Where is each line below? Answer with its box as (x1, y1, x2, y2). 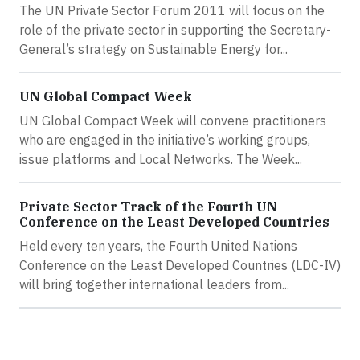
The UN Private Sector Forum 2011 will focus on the (19, 2, 325, 18)
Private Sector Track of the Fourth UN (19, 198, 277, 215)
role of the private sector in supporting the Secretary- (19, 22, 331, 38)
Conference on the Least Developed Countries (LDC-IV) (19, 257, 341, 273)
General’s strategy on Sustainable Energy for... (19, 41, 288, 57)
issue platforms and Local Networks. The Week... (19, 151, 302, 167)
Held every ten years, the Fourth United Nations (19, 238, 297, 254)
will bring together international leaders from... (19, 276, 289, 292)
